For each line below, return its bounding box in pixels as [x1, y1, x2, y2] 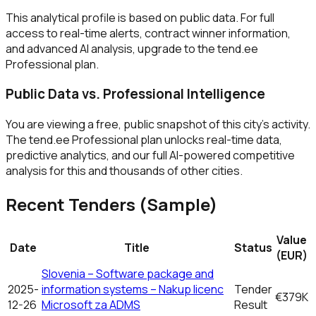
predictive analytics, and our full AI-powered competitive [6, 147, 295, 164]
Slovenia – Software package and [42, 265, 214, 281]
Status [234, 239, 272, 255]
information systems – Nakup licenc [42, 281, 224, 297]
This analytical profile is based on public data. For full [6, 9, 274, 25]
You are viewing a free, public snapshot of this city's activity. [6, 116, 310, 133]
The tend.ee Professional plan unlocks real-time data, [6, 132, 282, 148]
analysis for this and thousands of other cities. [6, 163, 243, 179]
